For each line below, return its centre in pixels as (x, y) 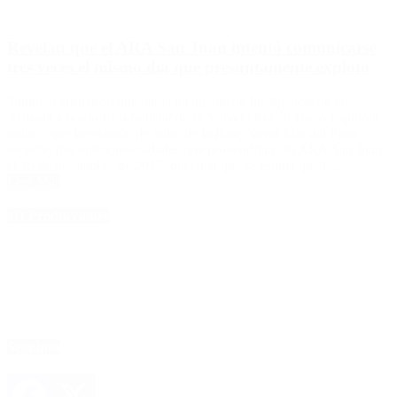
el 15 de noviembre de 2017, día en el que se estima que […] (176, 165)
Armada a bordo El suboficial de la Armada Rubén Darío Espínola (193, 117)
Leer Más (34, 181)
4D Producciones (58, 216)
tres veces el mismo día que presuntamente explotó (188, 67)
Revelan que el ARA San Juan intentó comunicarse (192, 48)
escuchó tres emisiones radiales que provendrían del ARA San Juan (195, 149)
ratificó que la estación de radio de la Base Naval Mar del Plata (182, 133)
